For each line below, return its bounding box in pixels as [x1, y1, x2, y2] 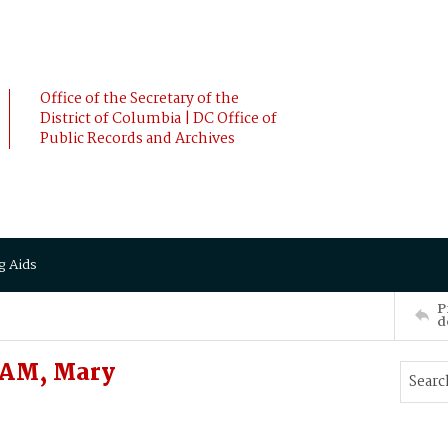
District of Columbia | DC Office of [40, 107, 277, 131]
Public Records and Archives [40, 127, 235, 151]
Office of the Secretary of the [40, 87, 239, 111]
